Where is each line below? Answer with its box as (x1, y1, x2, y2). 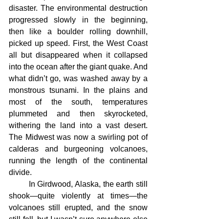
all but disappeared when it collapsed (9, 51, 148, 59)
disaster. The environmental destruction (9, 4, 148, 12)
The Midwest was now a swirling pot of (9, 133, 148, 141)
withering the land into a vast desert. (9, 121, 148, 130)
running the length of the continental (9, 156, 148, 165)
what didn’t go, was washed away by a (9, 74, 148, 83)
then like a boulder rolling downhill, (9, 27, 148, 36)
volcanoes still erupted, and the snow (9, 203, 148, 212)
